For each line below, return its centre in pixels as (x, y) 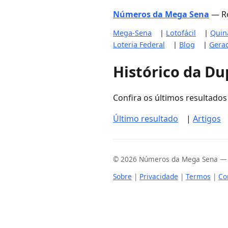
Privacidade (159, 177)
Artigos (207, 119)
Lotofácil (181, 33)
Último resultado (146, 119)
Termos (198, 177)
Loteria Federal (139, 45)
